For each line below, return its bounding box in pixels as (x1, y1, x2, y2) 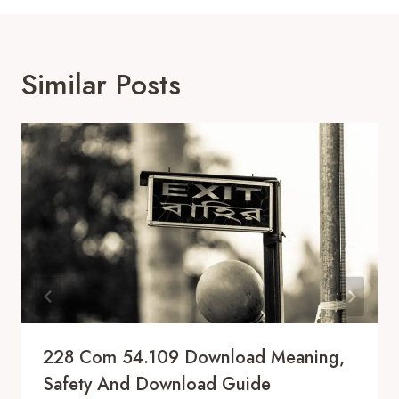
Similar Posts (21, 63, 181, 105)
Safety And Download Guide (43, 370, 271, 397)
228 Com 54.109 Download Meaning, (43, 344, 345, 370)
